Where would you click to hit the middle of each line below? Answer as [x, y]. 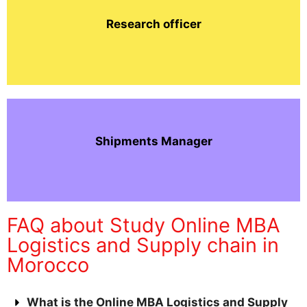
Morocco [48, 265]
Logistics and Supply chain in [143, 245]
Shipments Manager [153, 141]
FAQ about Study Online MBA [144, 225]
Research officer [153, 24]
